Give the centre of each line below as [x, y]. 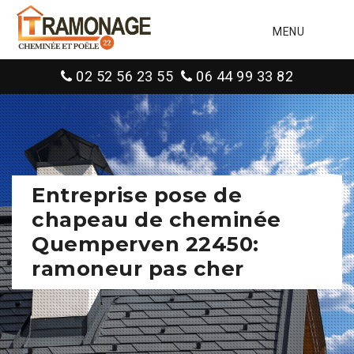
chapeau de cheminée [156, 220]
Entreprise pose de [137, 195]
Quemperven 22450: [145, 244]
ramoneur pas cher [138, 269]
